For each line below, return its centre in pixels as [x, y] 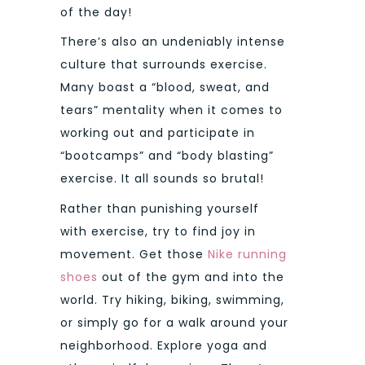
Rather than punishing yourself [160, 208]
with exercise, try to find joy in [158, 231]
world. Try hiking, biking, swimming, [172, 299]
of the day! [96, 12]
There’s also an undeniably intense [173, 42]
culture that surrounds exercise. [164, 65]
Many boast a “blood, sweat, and [165, 88]
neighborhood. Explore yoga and [164, 345]
